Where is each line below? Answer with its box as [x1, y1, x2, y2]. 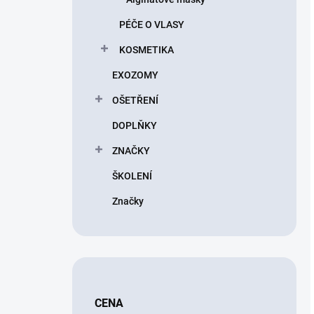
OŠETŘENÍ [112, 95, 158, 106]
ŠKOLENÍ [112, 170, 152, 182]
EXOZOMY [112, 69, 158, 81]
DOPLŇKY [112, 120, 157, 131]
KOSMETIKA [119, 44, 174, 55]
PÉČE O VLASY [119, 19, 184, 30]
